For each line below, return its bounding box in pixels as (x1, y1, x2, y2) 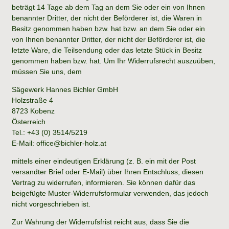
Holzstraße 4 (12, 96, 53, 104)
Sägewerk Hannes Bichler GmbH (12, 85, 118, 94)
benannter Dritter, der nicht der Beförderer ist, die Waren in (12, 13, 202, 22)
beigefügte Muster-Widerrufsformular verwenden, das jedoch (12, 189, 209, 197)
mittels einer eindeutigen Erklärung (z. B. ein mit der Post (12, 156, 196, 165)
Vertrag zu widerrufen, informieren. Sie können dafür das (12, 178, 195, 187)
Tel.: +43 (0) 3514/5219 (12, 128, 87, 136)
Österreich (12, 117, 45, 126)
